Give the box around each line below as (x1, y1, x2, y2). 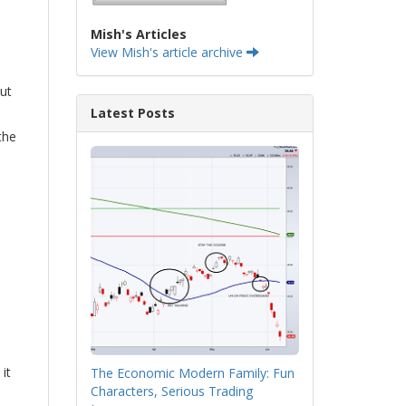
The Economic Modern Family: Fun (90, 363, 295, 382)
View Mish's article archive (90, 43, 246, 61)
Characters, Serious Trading (90, 382, 253, 400)
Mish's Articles (90, 25, 187, 43)
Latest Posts (90, 104, 175, 121)
